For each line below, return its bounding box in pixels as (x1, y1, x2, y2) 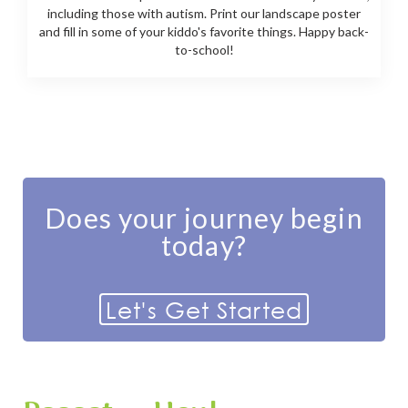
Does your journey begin (45, 201, 363, 235)
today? (161, 229, 247, 262)
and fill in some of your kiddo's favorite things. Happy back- (39, 24, 369, 40)
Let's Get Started (106, 295, 302, 324)
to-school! (174, 42, 234, 58)
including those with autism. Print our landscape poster (47, 5, 361, 22)
